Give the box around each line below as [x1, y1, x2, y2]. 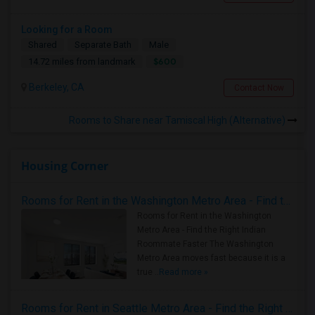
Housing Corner [21, 158, 108, 174]
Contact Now [233, 83, 284, 93]
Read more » [159, 267, 208, 277]
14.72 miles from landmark [28, 56, 136, 67]
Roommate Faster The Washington [137, 239, 274, 249]
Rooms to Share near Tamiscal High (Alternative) [69, 115, 288, 126]
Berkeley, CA [27, 82, 84, 93]
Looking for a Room [21, 24, 112, 35]
